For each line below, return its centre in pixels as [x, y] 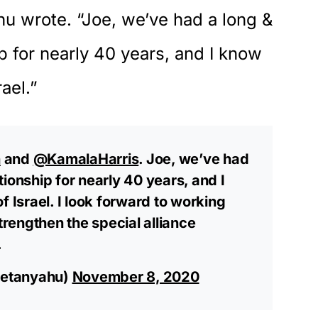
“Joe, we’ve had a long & [172, 19]
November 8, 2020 [136, 276]
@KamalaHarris [86, 159]
